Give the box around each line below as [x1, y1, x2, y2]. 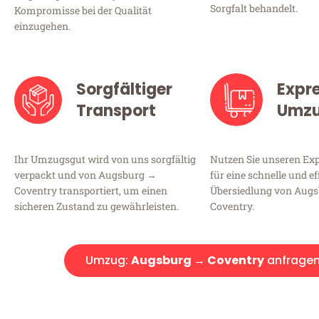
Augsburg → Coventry [131, 252, 264, 269]
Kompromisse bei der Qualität [14, 4, 152, 18]
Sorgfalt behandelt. [210, 1, 298, 16]
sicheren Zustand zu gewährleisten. [14, 199, 179, 214]
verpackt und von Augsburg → [14, 168, 157, 182]
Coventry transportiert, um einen [14, 184, 167, 198]
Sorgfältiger [75, 78, 172, 101]
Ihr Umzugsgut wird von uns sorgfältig [14, 152, 196, 167]
